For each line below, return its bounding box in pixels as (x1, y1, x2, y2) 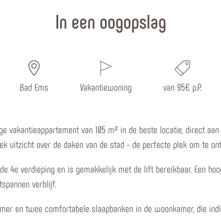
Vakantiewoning (80, 81, 132, 93)
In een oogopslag (55, 9, 166, 33)
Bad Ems (20, 81, 48, 93)
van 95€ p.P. (163, 81, 201, 93)
